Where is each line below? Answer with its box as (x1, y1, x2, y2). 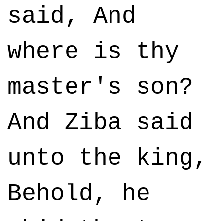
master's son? (7, 74, 193, 101)
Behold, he (7, 181, 150, 207)
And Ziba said (7, 110, 193, 136)
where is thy (7, 38, 179, 65)
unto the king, (7, 145, 208, 172)
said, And (7, 3, 136, 30)
